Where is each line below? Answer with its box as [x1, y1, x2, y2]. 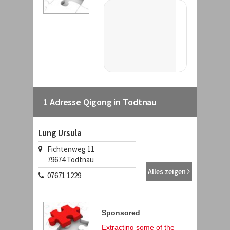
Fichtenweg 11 [43, 144, 94, 154]
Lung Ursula [38, 127, 82, 139]
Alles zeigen [148, 167, 187, 176]
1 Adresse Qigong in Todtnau [43, 96, 157, 108]
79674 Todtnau [38, 155, 94, 164]
